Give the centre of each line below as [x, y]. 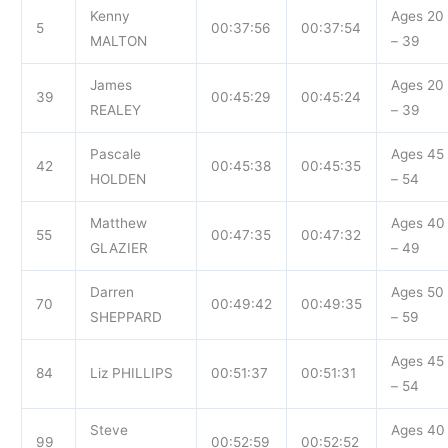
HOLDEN [117, 178]
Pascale [115, 153]
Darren [111, 291]
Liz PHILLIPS [131, 372]
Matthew [118, 222]
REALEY [115, 109]
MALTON [118, 40]
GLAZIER [118, 247]
